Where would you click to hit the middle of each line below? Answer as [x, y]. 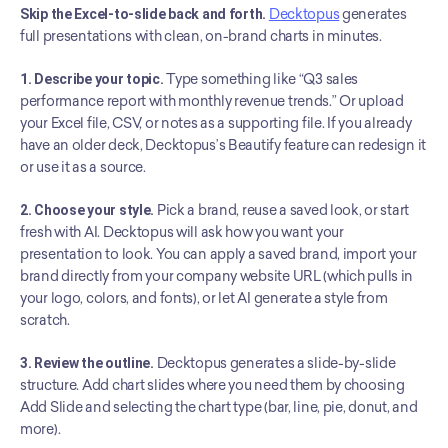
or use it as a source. [83, 167]
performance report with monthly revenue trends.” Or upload [212, 101]
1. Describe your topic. [92, 79]
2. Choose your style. [87, 210]
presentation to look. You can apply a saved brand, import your [218, 254]
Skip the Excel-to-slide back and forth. [143, 14]
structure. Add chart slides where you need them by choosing [212, 385]
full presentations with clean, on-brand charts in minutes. [201, 36]
